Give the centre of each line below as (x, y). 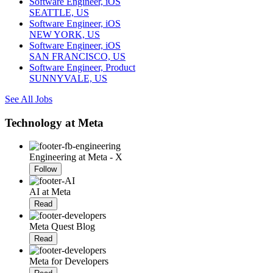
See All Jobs (29, 99)
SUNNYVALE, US (68, 78)
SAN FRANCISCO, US (77, 56)
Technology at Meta (54, 122)
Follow (45, 169)
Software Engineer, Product (82, 67)
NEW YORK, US (65, 34)
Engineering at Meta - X (76, 157)
